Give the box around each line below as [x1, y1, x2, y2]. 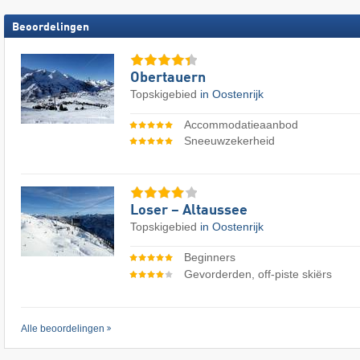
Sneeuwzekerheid [183, 134, 275, 148]
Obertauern [130, 70, 206, 85]
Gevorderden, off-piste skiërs [183, 267, 332, 280]
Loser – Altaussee [130, 203, 247, 219]
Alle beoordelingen [21, 322, 104, 334]
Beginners [183, 251, 235, 264]
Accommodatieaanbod [183, 117, 298, 131]
